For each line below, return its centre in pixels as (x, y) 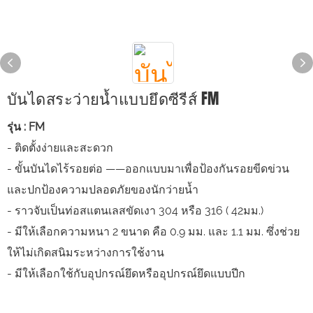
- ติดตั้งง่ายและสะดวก (60, 148)
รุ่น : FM (26, 127)
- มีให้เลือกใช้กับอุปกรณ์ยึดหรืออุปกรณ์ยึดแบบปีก (126, 274)
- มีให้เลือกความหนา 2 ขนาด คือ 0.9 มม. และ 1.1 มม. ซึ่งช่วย (153, 232)
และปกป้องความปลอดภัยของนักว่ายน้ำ (103, 190)
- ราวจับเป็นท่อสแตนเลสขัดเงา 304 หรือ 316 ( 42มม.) (135, 211)
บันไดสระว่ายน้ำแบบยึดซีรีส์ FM (113, 98)
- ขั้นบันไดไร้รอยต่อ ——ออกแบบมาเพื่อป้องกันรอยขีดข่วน (148, 169)
